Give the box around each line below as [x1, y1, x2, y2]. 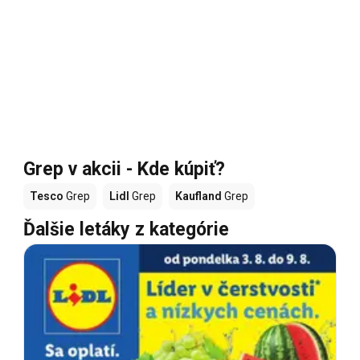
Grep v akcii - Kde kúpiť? [23, 157, 225, 180]
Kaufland [175, 189, 222, 202]
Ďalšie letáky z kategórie [23, 218, 229, 240]
